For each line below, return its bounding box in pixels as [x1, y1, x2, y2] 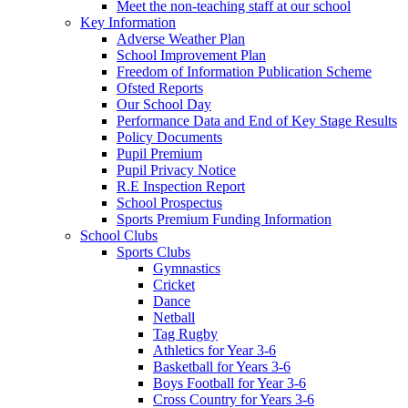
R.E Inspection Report [117, 178, 245, 194]
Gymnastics [153, 260, 220, 276]
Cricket [153, 276, 195, 292]
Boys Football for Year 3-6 [153, 374, 306, 391]
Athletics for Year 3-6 [153, 342, 276, 358]
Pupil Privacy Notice [117, 161, 236, 178]
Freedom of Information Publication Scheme [117, 63, 372, 79]
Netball [153, 309, 195, 325]
